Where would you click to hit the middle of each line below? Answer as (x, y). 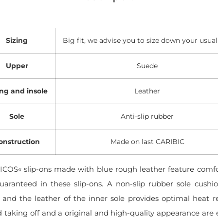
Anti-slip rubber (147, 116)
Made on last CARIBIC (147, 141)
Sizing (17, 40)
